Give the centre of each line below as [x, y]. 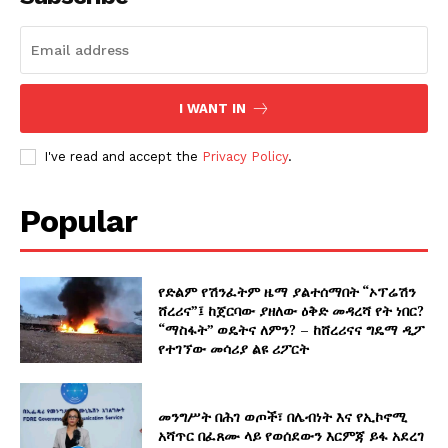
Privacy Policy [245, 156]
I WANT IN [212, 108]
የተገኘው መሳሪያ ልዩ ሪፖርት [234, 348]
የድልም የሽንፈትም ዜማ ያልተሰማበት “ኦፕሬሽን [287, 291]
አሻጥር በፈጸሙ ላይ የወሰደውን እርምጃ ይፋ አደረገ [291, 435]
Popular [78, 221]
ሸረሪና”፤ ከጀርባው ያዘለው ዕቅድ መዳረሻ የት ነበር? [291, 310]
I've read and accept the [123, 156]
